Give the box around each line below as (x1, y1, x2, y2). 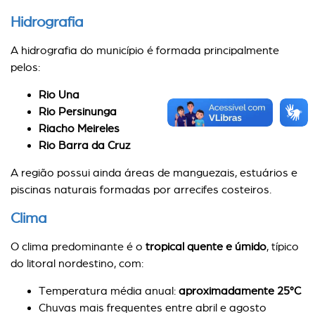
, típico (266, 240, 299, 252)
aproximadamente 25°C (179, 284, 301, 297)
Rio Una (39, 88, 79, 101)
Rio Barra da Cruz (39, 139, 130, 151)
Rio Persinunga (39, 105, 117, 117)
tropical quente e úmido (146, 240, 266, 252)
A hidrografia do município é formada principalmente (11, 44, 279, 56)
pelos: (11, 60, 40, 73)
